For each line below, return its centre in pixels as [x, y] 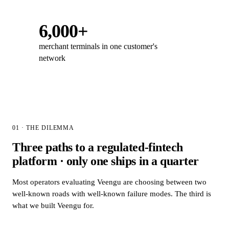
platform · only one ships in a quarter [106, 161]
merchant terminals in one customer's [98, 46]
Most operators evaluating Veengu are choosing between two [109, 182]
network [52, 58]
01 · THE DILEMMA [43, 128]
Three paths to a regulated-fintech [98, 147]
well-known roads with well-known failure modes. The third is [112, 193]
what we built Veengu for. [53, 205]
